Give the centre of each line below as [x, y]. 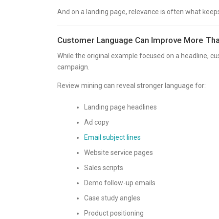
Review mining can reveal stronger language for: [131, 86]
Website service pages [119, 153]
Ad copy [97, 122]
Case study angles [112, 198]
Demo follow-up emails [120, 183]
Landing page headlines [120, 107]
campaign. [73, 67]
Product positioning [114, 213]
